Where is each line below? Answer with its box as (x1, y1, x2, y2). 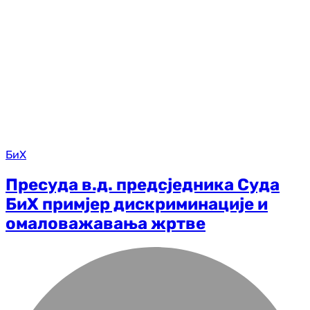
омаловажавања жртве (6, 214, 206, 234)
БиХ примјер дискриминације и (6, 194, 268, 215)
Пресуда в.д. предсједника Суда (6, 175, 280, 195)
